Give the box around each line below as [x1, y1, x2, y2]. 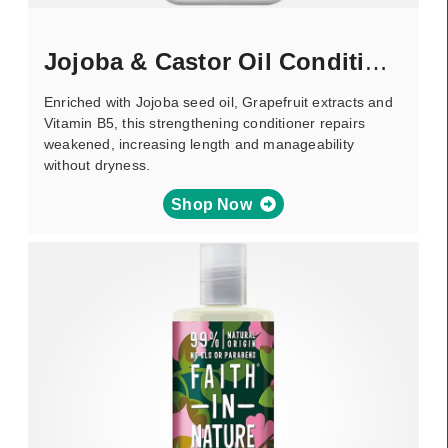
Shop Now [171, 195, 252, 213]
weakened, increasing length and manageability [44, 136, 355, 152]
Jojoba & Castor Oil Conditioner [364, 48, 389, 75]
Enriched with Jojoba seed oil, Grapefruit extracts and [44, 94, 393, 110]
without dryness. [44, 157, 151, 173]
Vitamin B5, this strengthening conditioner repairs [44, 115, 366, 131]
